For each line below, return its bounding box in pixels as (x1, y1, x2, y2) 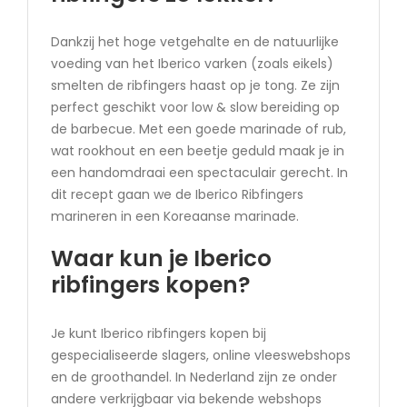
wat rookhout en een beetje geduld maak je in (50, 142, 344, 161)
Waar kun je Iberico (50, 243, 272, 274)
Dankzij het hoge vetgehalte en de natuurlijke (50, 33, 339, 52)
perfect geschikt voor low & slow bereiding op (50, 98, 340, 117)
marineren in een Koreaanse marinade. (50, 207, 299, 226)
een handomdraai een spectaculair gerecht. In (50, 164, 348, 183)
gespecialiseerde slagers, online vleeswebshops (50, 345, 351, 364)
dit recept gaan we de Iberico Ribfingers (50, 185, 303, 204)
